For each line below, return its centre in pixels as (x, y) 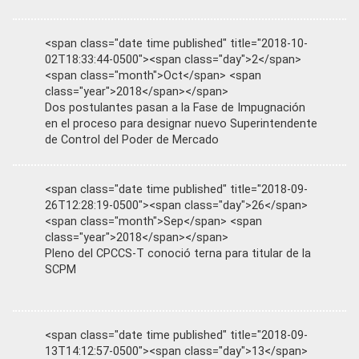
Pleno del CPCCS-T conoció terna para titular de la (178, 254)
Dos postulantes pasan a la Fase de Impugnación (175, 108)
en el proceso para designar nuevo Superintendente (181, 124)
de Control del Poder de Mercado (132, 140)
